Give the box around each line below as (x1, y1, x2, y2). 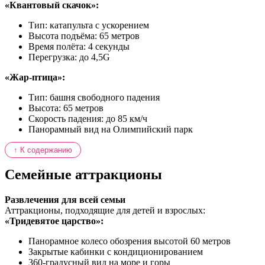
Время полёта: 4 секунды (28, 41, 130, 52)
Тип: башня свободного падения (28, 92, 160, 103)
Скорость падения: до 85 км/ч (28, 114, 147, 124)
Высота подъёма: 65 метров (28, 31, 140, 41)
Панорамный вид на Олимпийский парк (28, 124, 193, 135)
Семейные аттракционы (5, 167, 162, 183)
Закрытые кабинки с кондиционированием (28, 246, 203, 257)
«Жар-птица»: (5, 72, 65, 83)
